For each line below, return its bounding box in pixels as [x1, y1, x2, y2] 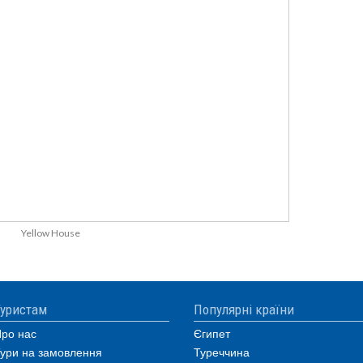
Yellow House [20, 227, 80, 239]
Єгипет [194, 325, 230, 341]
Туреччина [194, 344, 250, 360]
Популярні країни [194, 301, 294, 318]
